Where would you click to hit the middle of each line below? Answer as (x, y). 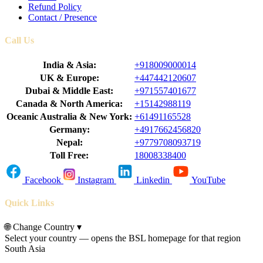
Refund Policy (55, 6)
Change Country (44, 227)
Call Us (19, 40)
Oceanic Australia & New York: (69, 117)
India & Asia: (69, 65)
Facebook (43, 180)
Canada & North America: (69, 104)
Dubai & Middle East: (69, 91)
